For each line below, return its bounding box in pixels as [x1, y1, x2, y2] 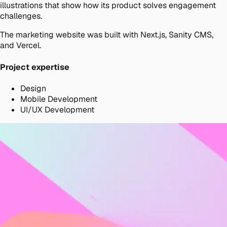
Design [20, 83, 46, 94]
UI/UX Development [20, 104, 94, 115]
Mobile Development [20, 93, 97, 104]
